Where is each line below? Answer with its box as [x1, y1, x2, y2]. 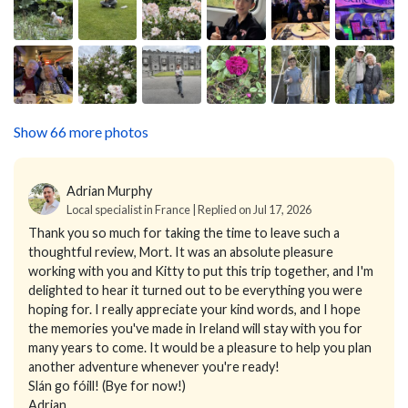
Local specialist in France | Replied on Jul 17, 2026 [66, 202, 311, 218]
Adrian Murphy [66, 183, 152, 199]
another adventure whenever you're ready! [28, 359, 280, 375]
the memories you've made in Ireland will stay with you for [28, 321, 362, 337]
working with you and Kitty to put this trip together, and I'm [28, 263, 373, 280]
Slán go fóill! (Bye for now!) [28, 378, 186, 394]
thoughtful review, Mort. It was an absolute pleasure [28, 244, 333, 260]
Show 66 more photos [14, 123, 148, 141]
